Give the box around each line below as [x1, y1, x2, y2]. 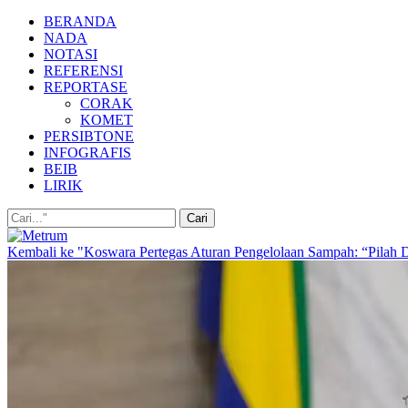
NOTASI [44, 46, 97, 62]
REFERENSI [44, 63, 123, 78]
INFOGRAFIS [44, 145, 131, 160]
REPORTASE [44, 79, 127, 95]
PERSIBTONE [44, 128, 134, 144]
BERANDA [44, 14, 117, 29]
